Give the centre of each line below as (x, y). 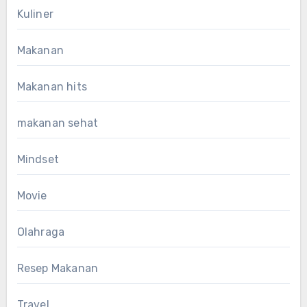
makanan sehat (58, 123)
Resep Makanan (58, 269)
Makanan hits (52, 87)
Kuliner (35, 14)
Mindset (38, 160)
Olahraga (41, 232)
